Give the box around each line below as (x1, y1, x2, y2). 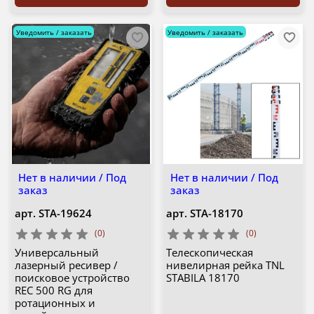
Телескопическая (166, 245, 253, 260)
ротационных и (14, 296, 95, 310)
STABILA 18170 (166, 271, 240, 285)
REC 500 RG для (14, 283, 93, 298)
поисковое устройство (14, 271, 130, 285)
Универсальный (14, 245, 99, 260)
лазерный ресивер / (14, 258, 118, 273)
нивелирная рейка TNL (166, 258, 285, 273)
